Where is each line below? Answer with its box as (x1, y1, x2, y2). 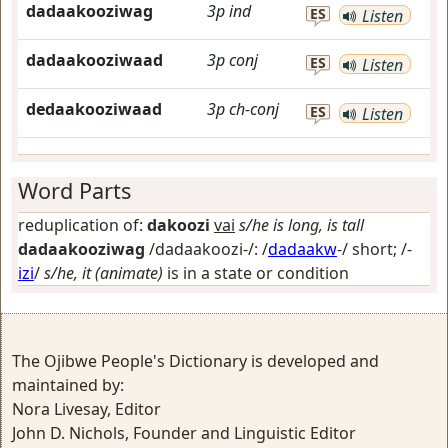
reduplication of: (18, 214, 147, 236)
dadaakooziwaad (26, 49, 163, 71)
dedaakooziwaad (26, 98, 162, 120)
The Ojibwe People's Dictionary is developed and (12, 350, 379, 372)
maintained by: (12, 374, 124, 396)
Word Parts (18, 176, 131, 205)
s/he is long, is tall (239, 214, 364, 236)
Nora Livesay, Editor (12, 398, 161, 420)
